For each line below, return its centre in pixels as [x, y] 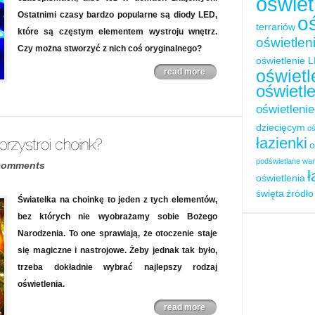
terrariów [276, 27]
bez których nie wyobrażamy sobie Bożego [117, 217]
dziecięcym [281, 128]
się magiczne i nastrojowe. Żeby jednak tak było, [117, 250]
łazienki [282, 143]
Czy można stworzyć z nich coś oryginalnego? [110, 49]
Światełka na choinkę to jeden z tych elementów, [117, 200]
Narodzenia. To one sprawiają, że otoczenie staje [117, 233]
